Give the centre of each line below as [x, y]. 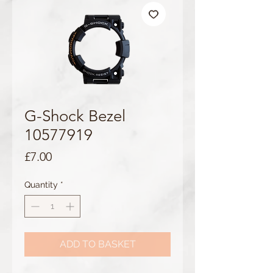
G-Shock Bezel [75, 116]
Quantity [41, 184]
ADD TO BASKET [97, 244]
